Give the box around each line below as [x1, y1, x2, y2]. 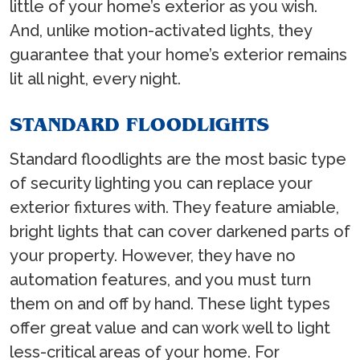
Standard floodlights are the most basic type [10, 149, 346, 170]
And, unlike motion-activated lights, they [10, 21, 312, 41]
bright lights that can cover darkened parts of [10, 222, 350, 242]
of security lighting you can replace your [10, 174, 313, 194]
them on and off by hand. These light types [10, 294, 330, 314]
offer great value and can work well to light [10, 318, 330, 338]
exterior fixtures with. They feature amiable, [10, 198, 339, 218]
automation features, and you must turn [10, 270, 311, 290]
